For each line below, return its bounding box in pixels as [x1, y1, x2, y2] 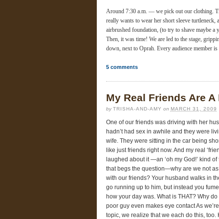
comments [109, 64, 138, 70]
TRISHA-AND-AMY [112, 106, 162, 112]
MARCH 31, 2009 [170, 106, 217, 112]
